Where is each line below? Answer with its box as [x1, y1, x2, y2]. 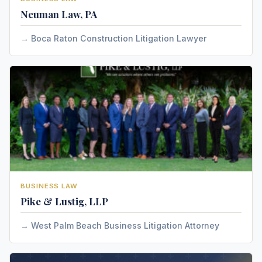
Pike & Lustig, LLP [20, 195, 108, 208]
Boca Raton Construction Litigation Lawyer [31, 33, 206, 43]
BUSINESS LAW [20, 182, 78, 190]
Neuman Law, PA [20, 8, 97, 20]
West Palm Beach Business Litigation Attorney [31, 220, 219, 230]
